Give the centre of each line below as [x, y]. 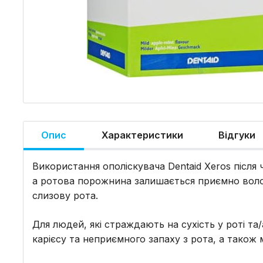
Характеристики [142, 135]
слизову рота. [65, 195]
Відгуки [237, 135]
